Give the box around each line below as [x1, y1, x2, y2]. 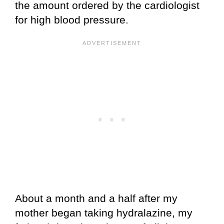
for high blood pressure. [15, 14, 128, 26]
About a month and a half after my [15, 192, 177, 204]
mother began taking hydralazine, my [15, 207, 192, 219]
